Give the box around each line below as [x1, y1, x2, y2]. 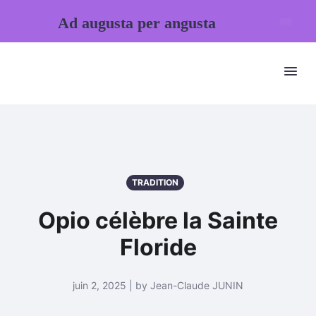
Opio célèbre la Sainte [38, 207, 278, 234]
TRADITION [132, 177, 178, 188]
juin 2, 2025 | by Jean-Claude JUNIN [73, 279, 243, 291]
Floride [119, 233, 197, 261]
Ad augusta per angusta [57, 13, 216, 32]
